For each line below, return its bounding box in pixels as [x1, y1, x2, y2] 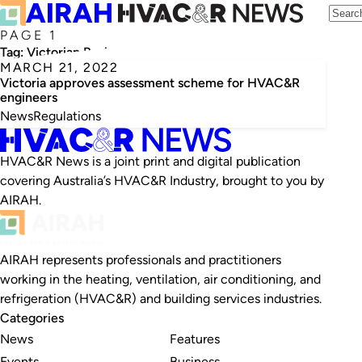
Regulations [33, 108, 101, 124]
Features [169, 330, 220, 347]
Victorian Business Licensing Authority [27, 44, 250, 60]
